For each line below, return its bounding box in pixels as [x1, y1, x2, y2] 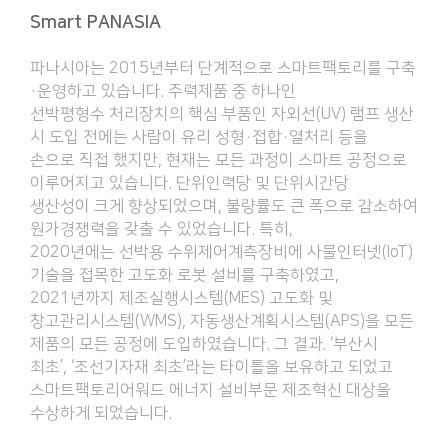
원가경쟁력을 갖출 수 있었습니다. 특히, [30, 219, 293, 238]
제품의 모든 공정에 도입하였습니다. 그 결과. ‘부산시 [30, 334, 378, 353]
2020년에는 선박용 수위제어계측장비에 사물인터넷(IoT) [30, 242, 413, 261]
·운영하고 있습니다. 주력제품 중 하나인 [30, 81, 296, 100]
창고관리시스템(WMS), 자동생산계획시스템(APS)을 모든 [30, 311, 414, 330]
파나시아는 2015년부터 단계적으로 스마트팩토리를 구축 [30, 58, 416, 77]
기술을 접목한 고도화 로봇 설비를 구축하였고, [30, 265, 339, 284]
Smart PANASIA [30, 12, 161, 33]
